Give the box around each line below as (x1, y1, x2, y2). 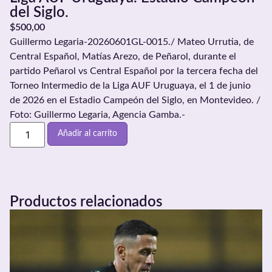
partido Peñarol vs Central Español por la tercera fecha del (10, 66, 258, 76)
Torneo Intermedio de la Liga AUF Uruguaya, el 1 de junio (10, 80, 251, 90)
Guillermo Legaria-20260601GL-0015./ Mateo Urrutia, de (10, 36, 254, 47)
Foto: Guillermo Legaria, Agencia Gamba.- (10, 109, 185, 120)
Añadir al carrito (58, 129, 118, 138)
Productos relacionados (10, 194, 162, 209)
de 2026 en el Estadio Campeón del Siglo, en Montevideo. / (10, 95, 260, 105)
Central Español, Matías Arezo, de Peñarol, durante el (10, 51, 236, 61)
